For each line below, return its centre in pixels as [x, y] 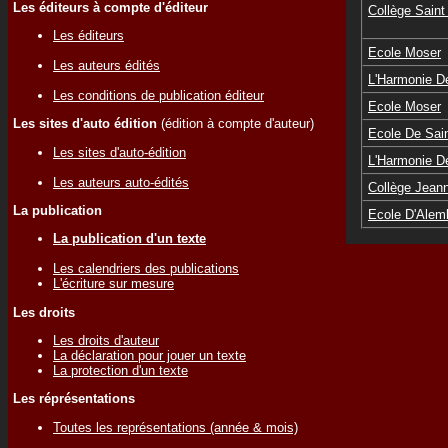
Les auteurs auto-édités [121, 182]
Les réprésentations [74, 399]
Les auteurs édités [106, 65]
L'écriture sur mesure [113, 284]
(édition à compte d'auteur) [235, 124]
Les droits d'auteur [106, 340]
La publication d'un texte [129, 239]
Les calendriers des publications [146, 269]
